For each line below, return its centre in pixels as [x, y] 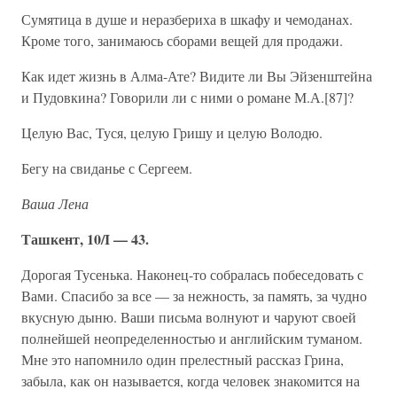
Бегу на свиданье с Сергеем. [107, 168]
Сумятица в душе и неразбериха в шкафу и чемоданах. [187, 19]
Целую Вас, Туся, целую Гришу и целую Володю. [172, 132]
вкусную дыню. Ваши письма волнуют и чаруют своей [189, 317]
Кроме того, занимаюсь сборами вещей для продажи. [182, 40]
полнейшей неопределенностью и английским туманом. [192, 338]
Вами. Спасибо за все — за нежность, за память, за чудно [194, 296]
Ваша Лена [55, 203]
